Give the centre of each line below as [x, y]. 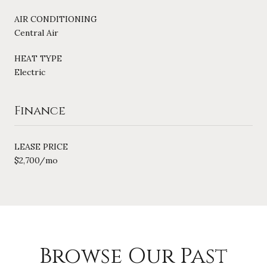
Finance [40, 110]
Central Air [36, 32]
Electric [30, 72]
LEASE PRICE [41, 146]
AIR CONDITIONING [56, 19]
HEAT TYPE [38, 58]
